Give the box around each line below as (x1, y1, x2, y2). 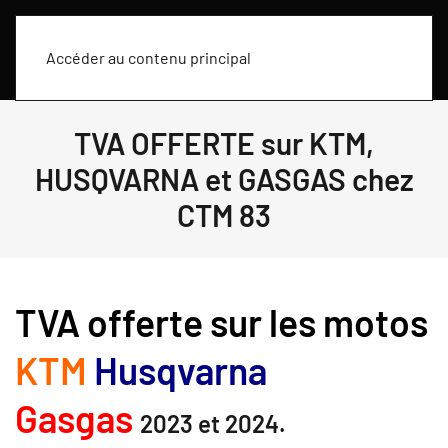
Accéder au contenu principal (46, 48, 251, 67)
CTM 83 (177, 197, 271, 233)
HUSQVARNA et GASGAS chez (34, 161, 414, 197)
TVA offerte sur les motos (15, 300, 428, 344)
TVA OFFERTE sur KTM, (74, 125, 374, 161)
